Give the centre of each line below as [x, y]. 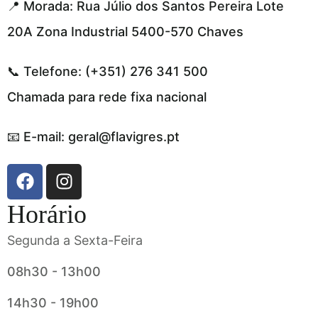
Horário [47, 214]
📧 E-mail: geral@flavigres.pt [93, 136]
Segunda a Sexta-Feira [75, 240]
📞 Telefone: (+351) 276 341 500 [108, 71]
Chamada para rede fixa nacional [107, 97]
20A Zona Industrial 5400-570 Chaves [125, 31]
